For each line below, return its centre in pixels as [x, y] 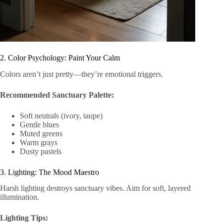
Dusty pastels [41, 151]
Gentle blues [39, 124]
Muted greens [41, 133]
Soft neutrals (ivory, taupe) [61, 115]
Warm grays [39, 142]
